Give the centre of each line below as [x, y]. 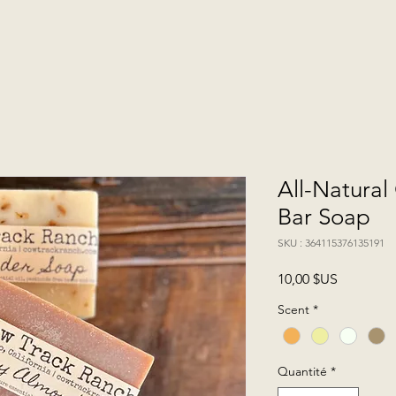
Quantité [302, 372]
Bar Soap [324, 217]
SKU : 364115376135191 [331, 243]
